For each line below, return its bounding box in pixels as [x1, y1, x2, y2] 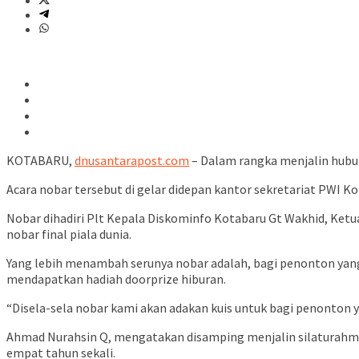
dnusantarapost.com [75, 152, 189, 169]
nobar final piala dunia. [6, 226, 131, 243]
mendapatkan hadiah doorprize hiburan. [6, 271, 226, 288]
